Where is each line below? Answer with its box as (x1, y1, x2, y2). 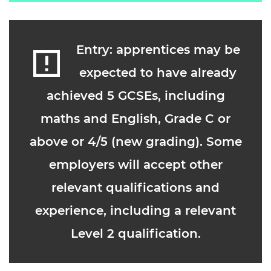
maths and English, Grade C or (41, 111, 230, 126)
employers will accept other (48, 157, 223, 172)
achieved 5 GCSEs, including (46, 88, 225, 103)
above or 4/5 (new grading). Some (29, 134, 242, 149)
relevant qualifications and (51, 180, 220, 195)
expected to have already (79, 65, 237, 80)
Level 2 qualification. (70, 226, 201, 241)
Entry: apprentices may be (76, 42, 240, 57)
